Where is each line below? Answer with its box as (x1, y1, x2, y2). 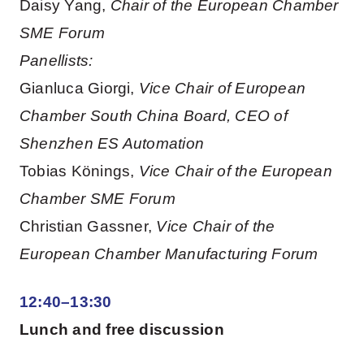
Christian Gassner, (19, 217, 157, 235)
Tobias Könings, (19, 162, 139, 180)
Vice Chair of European (138, 79, 306, 97)
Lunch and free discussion (19, 321, 224, 339)
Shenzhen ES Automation (19, 134, 205, 152)
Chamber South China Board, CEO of (19, 106, 288, 124)
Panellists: (19, 51, 93, 69)
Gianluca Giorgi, (19, 79, 139, 97)
